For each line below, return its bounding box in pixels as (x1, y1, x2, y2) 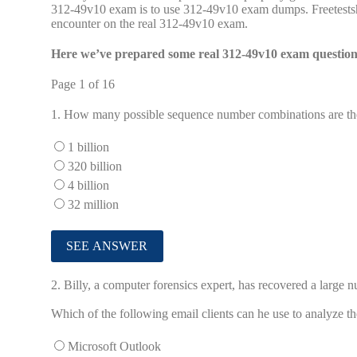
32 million (68, 197, 119, 211)
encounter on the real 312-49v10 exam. (51, 16, 248, 30)
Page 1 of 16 (51, 76, 115, 91)
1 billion (68, 139, 109, 154)
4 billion (68, 178, 109, 192)
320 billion (68, 159, 122, 173)
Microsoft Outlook (68, 339, 161, 354)
